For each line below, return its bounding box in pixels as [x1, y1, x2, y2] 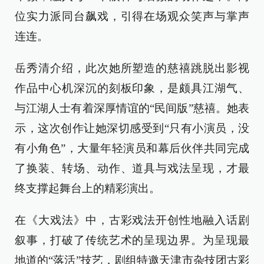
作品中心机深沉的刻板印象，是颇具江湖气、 [15, 82, 249, 95]
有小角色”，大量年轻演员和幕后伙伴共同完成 [15, 142, 249, 155]
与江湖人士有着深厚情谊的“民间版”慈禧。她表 [15, 102, 249, 115]
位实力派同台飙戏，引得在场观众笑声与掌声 [15, 10, 249, 23]
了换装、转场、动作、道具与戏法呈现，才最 [15, 162, 249, 175]
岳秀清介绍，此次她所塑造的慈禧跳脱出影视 [15, 62, 249, 75]
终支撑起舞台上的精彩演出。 [15, 182, 160, 195]
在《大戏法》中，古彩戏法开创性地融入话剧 [15, 214, 249, 227]
